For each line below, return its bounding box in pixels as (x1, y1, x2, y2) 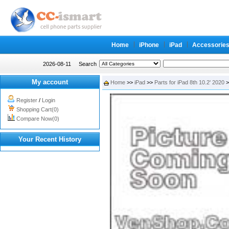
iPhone (139, 41, 159, 49)
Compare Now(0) (16, 116, 59, 122)
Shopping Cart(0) (16, 106, 59, 112)
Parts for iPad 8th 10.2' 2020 (154, 79, 224, 85)
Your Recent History (18, 135, 81, 143)
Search (79, 61, 97, 67)
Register (16, 97, 37, 103)
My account (32, 78, 68, 86)
